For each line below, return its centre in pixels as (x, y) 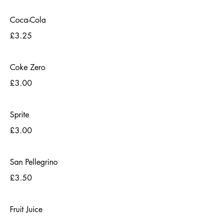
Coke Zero (28, 67)
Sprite (19, 115)
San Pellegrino (34, 162)
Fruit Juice (26, 209)
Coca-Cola (28, 20)
